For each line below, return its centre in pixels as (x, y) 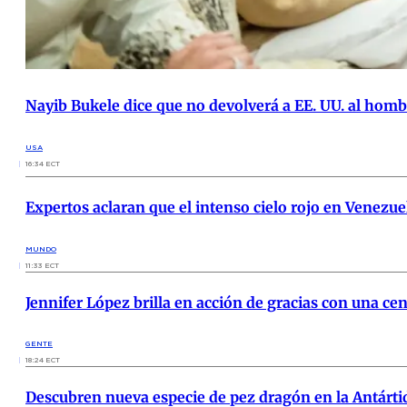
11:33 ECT (42, 265)
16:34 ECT (43, 163)
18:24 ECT (43, 360)
